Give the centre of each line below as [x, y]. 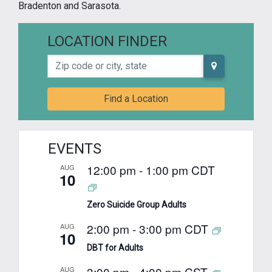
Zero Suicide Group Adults [137, 204]
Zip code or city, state [93, 61]
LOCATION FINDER [107, 41]
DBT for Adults [115, 247]
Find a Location [136, 98]
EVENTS [75, 148]
